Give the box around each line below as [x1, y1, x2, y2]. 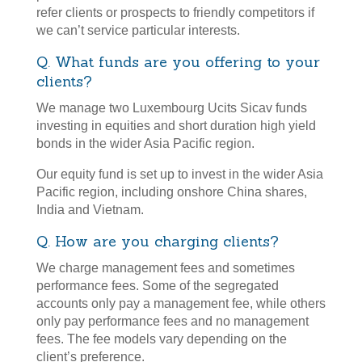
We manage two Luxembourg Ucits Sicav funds [36, 101, 307, 116]
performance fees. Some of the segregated [36, 279, 279, 293]
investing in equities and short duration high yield [36, 119, 316, 133]
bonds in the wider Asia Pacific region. [36, 137, 255, 151]
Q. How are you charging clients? [36, 232, 279, 251]
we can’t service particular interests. [36, 23, 240, 38]
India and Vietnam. [36, 203, 144, 217]
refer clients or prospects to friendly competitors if [36, 6, 314, 20]
